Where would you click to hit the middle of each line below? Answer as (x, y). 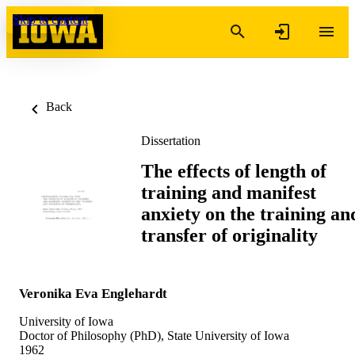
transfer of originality (229, 235)
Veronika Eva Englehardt (93, 293)
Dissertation (171, 141)
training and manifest (229, 192)
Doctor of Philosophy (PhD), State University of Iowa (154, 335)
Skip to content (50, 19)
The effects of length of (234, 171)
